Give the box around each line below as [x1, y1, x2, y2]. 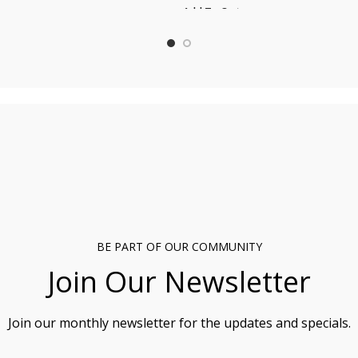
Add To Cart [183, 4, 241, 18]
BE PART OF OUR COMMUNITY [96, 239, 262, 255]
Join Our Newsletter [47, 262, 311, 302]
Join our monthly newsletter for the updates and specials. [7, 314, 351, 332]
